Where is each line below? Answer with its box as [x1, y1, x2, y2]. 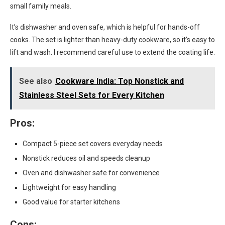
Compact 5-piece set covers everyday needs [23, 140, 163, 148]
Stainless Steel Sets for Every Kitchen [19, 90, 164, 100]
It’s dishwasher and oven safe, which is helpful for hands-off [10, 23, 200, 31]
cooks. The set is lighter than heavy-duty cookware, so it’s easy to [10, 36, 215, 44]
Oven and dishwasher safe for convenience [23, 169, 160, 177]
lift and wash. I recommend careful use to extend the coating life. [10, 48, 215, 56]
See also [19, 76, 52, 86]
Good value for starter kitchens [23, 198, 120, 206]
